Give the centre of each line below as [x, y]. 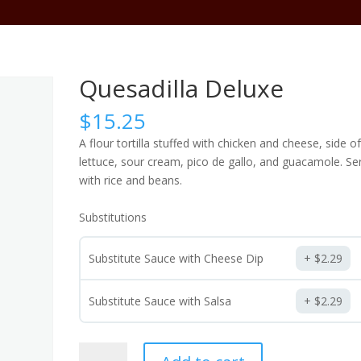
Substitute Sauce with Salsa [160, 301]
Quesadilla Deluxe [182, 88]
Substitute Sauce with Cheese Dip [176, 258]
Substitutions [113, 217]
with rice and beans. [131, 180]
